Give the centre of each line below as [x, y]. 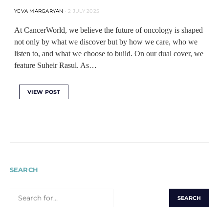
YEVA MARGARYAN [39, 11]
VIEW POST [44, 92]
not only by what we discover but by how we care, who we [106, 42]
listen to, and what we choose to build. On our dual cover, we [109, 54]
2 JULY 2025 [84, 11]
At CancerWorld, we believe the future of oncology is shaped [109, 30]
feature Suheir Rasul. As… [55, 65]
